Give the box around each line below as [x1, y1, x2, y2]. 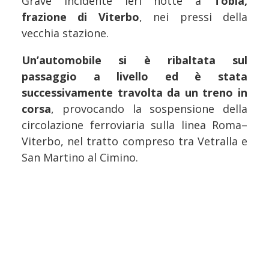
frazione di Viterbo [22, 9, 139, 24]
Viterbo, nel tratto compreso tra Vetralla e [22, 133, 247, 148]
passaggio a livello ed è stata [22, 68, 247, 83]
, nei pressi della [139, 9, 248, 24]
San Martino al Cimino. [22, 150, 138, 165]
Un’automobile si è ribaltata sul [22, 52, 247, 67]
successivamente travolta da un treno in [22, 85, 247, 100]
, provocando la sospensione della [51, 101, 247, 116]
